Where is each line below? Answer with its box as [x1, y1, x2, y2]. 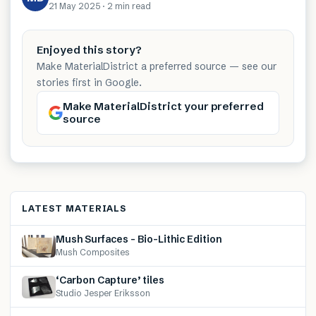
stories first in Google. [37, 76, 142, 90]
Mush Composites [56, 247, 130, 258]
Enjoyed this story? [37, 43, 142, 57]
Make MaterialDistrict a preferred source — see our [37, 60, 276, 73]
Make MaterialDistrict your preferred [63, 99, 264, 114]
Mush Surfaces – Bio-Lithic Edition [56, 233, 222, 246]
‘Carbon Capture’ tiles [56, 274, 164, 287]
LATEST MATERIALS [22, 203, 127, 214]
